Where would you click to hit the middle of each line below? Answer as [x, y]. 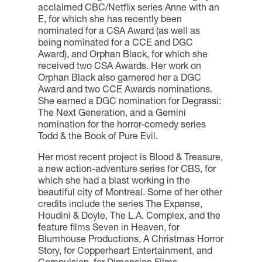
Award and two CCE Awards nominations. [125, 89]
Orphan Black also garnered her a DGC [119, 77]
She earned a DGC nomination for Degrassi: [129, 100]
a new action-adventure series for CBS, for [127, 168]
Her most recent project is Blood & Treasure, [130, 156]
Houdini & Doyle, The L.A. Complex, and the [129, 215]
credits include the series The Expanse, [120, 203]
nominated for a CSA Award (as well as [119, 30]
